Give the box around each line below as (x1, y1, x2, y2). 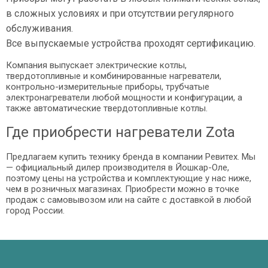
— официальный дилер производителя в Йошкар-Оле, (6, 162, 229, 173)
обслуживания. (6, 23, 73, 34)
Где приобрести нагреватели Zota (6, 124, 235, 141)
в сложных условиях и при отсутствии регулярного (6, 8, 234, 19)
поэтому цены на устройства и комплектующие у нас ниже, (6, 173, 251, 184)
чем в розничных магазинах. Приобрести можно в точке (6, 184, 239, 194)
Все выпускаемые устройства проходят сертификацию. (6, 38, 255, 49)
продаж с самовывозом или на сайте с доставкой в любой (6, 194, 251, 205)
